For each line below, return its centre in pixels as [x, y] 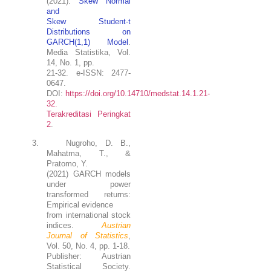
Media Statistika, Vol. [89, 53]
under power [89, 184]
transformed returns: [89, 195]
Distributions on [89, 32]
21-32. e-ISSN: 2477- [89, 73]
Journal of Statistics [87, 236]
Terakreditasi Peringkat [89, 114]
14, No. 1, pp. [71, 63]
